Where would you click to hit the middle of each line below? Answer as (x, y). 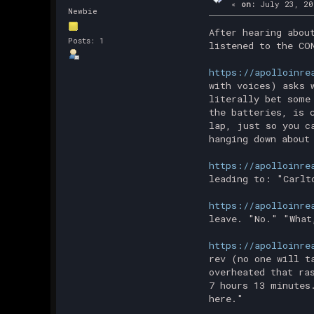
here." (226, 299)
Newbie (82, 11)
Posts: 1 (86, 40)
